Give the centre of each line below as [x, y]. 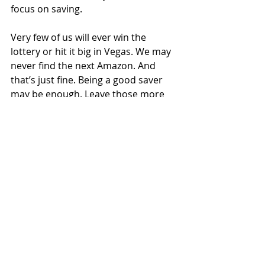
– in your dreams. [49, 123]
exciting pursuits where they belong [91, 109]
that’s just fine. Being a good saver [88, 80]
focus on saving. [46, 9]
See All [176, 231]
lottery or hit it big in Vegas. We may [92, 52]
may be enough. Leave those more [89, 94]
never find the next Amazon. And [84, 66]
